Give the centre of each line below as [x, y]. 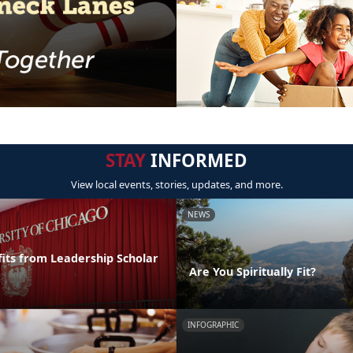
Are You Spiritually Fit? [253, 271]
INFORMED [197, 161]
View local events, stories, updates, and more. [176, 185]
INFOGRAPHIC [213, 324]
